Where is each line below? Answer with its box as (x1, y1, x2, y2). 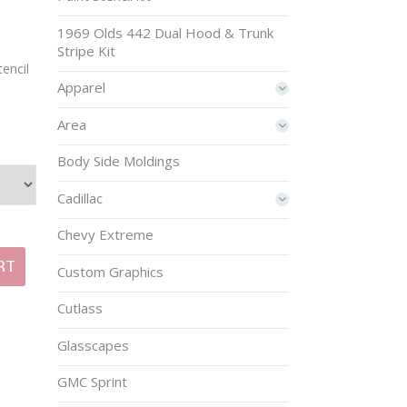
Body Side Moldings (57, 152, 181, 170)
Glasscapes (57, 335, 130, 354)
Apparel (57, 78, 106, 96)
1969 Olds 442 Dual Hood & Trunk (57, 23, 274, 42)
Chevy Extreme (57, 225, 154, 243)
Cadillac (57, 188, 104, 207)
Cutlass (57, 299, 104, 317)
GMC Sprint (57, 372, 128, 391)
